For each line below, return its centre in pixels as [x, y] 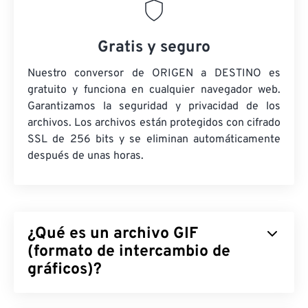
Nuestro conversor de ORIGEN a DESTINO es [154, 74]
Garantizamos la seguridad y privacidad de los [154, 107]
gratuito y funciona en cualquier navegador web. [154, 90]
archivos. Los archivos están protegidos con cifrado [154, 123]
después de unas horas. [86, 156]
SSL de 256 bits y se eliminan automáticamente [154, 140]
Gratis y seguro [154, 48]
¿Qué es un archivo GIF [113, 234]
